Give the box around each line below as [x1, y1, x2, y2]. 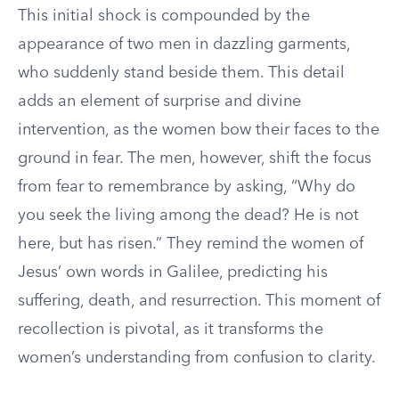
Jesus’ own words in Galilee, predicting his [18, 265, 328, 281]
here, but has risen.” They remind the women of [18, 236, 363, 252]
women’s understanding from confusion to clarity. [18, 350, 376, 366]
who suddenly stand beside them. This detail [18, 65, 345, 81]
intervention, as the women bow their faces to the [18, 122, 379, 138]
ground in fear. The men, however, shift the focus [18, 151, 371, 167]
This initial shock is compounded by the [18, 8, 310, 24]
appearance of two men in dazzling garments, [18, 37, 350, 53]
